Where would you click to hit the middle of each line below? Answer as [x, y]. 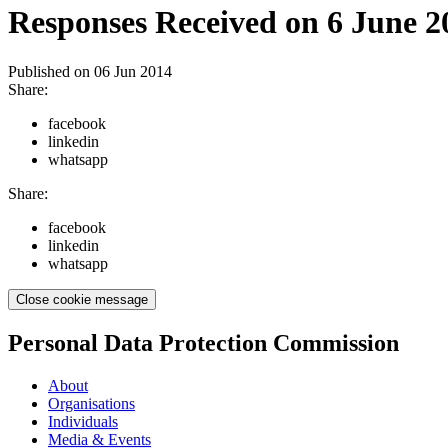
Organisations [91, 403]
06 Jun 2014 [133, 71]
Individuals [83, 421]
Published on [51, 71]
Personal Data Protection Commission [203, 342]
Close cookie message [82, 299]
